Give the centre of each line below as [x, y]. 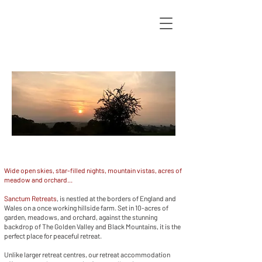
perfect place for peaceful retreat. [53, 236]
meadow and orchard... [39, 180]
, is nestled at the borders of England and [116, 198]
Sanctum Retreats [30, 198]
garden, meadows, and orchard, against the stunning [81, 217]
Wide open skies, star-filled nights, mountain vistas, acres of [93, 170]
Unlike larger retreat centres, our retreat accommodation [87, 254]
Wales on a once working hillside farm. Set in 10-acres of [86, 208]
